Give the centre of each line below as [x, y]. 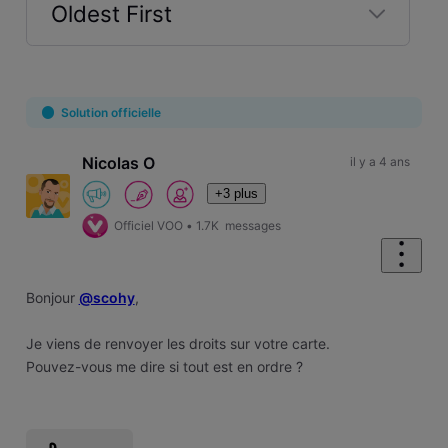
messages [252, 225]
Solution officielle [110, 112]
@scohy [106, 297]
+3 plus [237, 193]
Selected [96, 55]
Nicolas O [119, 163]
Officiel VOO [149, 225]
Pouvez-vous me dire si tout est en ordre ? [164, 366]
